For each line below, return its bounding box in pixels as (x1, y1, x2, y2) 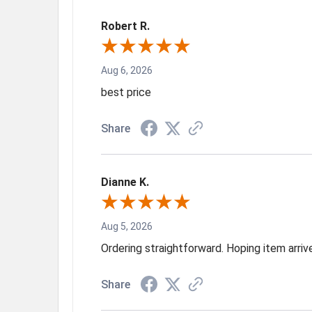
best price (101, 85, 151, 99)
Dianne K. (101, 175, 149, 189)
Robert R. (101, 19, 150, 33)
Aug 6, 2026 (101, 64, 153, 76)
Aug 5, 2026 (101, 220, 153, 232)
